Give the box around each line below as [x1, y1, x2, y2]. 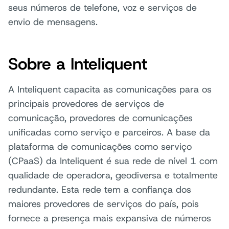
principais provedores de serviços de [8, 98, 164, 110]
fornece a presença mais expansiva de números [8, 212, 211, 224]
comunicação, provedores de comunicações [8, 112, 193, 124]
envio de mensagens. [8, 16, 98, 28]
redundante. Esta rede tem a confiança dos [8, 184, 191, 196]
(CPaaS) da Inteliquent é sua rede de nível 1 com [8, 155, 218, 167]
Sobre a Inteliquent [8, 53, 147, 75]
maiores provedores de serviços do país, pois [8, 198, 199, 210]
